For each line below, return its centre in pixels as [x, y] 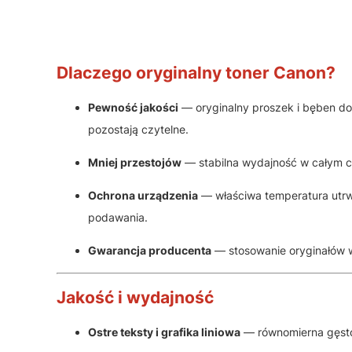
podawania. [118, 217]
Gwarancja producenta [150, 250]
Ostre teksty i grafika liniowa [164, 332]
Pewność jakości [133, 107]
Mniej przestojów [135, 162]
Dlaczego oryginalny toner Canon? [196, 73]
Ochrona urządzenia [143, 195]
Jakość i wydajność [135, 298]
